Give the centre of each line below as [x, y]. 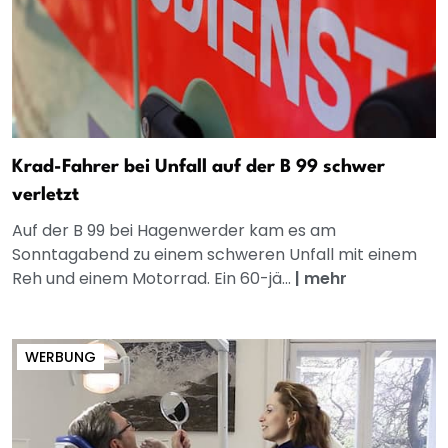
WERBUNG [60, 357]
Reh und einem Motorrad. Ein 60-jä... [153, 279]
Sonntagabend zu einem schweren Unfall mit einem [214, 255]
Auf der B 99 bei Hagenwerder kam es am [174, 231]
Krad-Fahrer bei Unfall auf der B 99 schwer [198, 167]
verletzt [45, 195]
